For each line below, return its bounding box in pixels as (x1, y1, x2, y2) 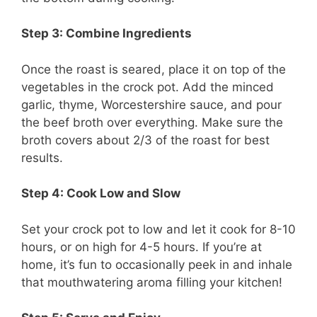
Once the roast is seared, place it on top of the (21, 62, 286, 76)
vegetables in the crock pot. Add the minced (21, 79, 274, 94)
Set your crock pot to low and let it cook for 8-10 (21, 221, 296, 236)
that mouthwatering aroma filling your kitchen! (21, 275, 282, 289)
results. (21, 150, 63, 165)
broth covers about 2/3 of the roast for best (21, 132, 270, 147)
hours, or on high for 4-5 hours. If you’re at (21, 239, 262, 254)
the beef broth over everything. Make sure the (21, 115, 283, 129)
